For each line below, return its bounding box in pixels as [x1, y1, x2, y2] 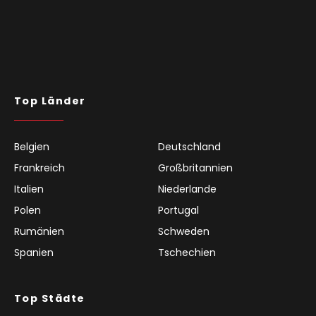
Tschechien [158, 245, 216, 260]
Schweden [158, 224, 209, 238]
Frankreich [14, 160, 65, 175]
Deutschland [158, 139, 221, 154]
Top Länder [14, 93, 86, 108]
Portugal [158, 202, 199, 217]
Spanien [14, 245, 54, 260]
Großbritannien [158, 160, 233, 175]
